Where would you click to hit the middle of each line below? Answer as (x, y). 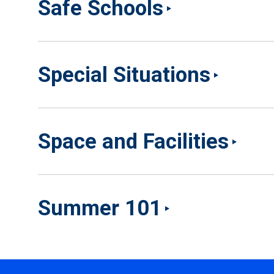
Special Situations (124, 75)
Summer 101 (100, 208)
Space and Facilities (133, 141)
